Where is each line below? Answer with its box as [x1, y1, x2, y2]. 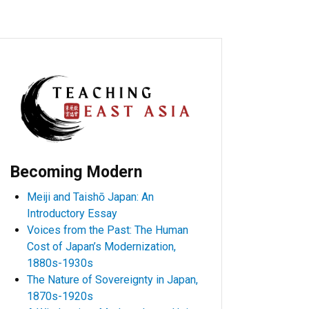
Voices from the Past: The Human [27, 223, 188, 237]
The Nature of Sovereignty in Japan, [27, 273, 198, 287]
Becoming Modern [10, 162, 142, 182]
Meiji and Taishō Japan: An [27, 190, 154, 204]
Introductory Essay [27, 207, 117, 221]
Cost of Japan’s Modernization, [27, 240, 176, 254]
